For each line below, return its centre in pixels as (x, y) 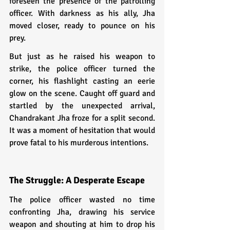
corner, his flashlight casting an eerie (82, 81)
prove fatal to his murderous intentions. (79, 142)
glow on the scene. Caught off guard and (82, 93)
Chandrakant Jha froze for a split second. (82, 118)
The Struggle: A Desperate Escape (77, 180)
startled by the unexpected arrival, (82, 106)
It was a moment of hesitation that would (82, 130)
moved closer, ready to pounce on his (82, 25)
